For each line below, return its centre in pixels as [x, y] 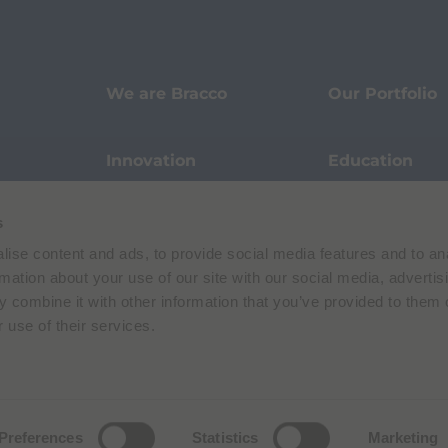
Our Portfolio [382, 93]
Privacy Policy [388, 431]
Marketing [403, 437]
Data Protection [172, 362]
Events [134, 228]
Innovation [150, 161]
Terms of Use [287, 431]
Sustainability [385, 228]
